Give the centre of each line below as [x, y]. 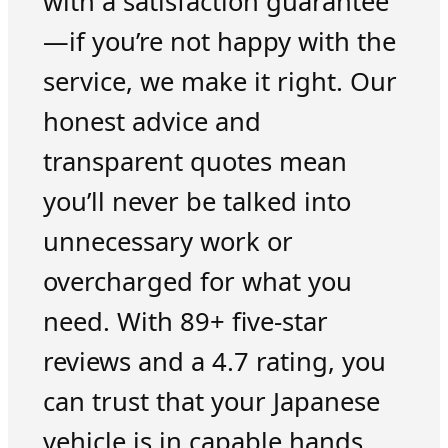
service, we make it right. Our [219, 82]
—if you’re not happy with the [219, 42]
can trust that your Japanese [211, 402]
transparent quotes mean [194, 162]
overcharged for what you [197, 282]
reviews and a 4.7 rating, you [214, 362]
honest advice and [151, 122]
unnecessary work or [167, 242]
